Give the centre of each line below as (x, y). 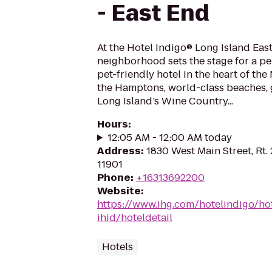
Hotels (117, 247)
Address (119, 151)
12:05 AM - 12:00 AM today (169, 138)
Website (119, 191)
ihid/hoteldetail (135, 218)
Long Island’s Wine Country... (165, 101)
